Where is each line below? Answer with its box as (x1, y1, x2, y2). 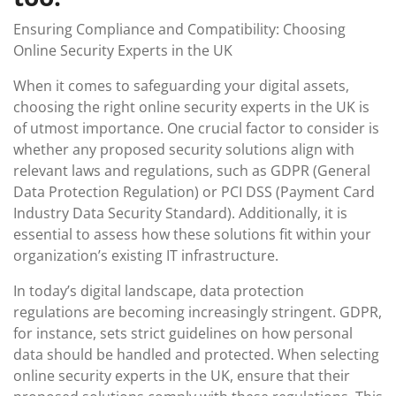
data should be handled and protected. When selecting (13, 345, 379, 364)
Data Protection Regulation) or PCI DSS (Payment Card (13, 182, 375, 202)
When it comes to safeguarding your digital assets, (13, 76, 349, 95)
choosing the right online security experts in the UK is (13, 97, 369, 117)
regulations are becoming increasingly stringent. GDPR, (13, 302, 382, 322)
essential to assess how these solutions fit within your (13, 225, 371, 244)
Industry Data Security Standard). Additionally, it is (13, 203, 347, 223)
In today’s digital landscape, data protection (13, 281, 304, 301)
